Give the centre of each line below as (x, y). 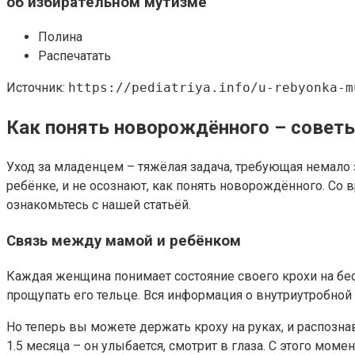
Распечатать (74, 56)
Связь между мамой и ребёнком (124, 240)
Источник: (37, 88)
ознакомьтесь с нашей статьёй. (99, 205)
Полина (60, 37)
